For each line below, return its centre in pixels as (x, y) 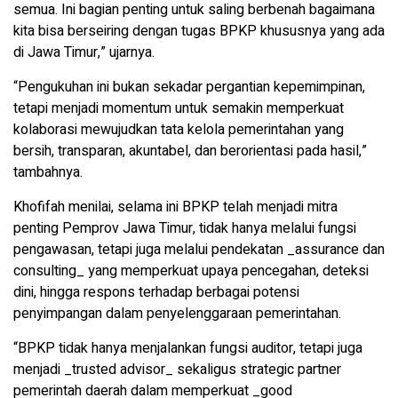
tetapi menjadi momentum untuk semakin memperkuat (179, 108)
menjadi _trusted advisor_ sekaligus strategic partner (177, 369)
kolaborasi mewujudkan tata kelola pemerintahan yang (179, 129)
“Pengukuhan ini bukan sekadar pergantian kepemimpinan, (189, 87)
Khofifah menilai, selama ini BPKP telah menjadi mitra (175, 207)
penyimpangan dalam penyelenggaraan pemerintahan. (177, 313)
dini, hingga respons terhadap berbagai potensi (156, 292)
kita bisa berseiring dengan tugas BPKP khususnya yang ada (199, 31)
